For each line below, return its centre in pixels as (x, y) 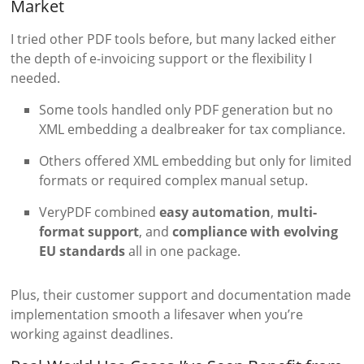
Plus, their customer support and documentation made (181, 295)
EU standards (82, 251)
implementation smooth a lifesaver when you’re (157, 315)
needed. (36, 78)
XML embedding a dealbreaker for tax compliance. (193, 130)
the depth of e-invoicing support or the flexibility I (162, 59)
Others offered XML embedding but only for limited (196, 161)
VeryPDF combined (100, 212)
